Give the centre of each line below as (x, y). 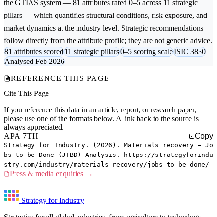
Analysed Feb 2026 (34, 61)
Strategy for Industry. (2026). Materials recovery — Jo (108, 145)
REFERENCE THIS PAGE (60, 78)
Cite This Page (26, 93)
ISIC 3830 (190, 51)
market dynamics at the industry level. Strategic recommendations (104, 28)
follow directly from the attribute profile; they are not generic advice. (108, 40)
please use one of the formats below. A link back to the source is (101, 119)
